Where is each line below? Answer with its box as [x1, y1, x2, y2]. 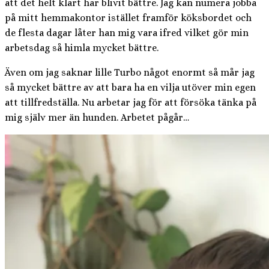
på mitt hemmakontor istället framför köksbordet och [5, 11, 252, 23]
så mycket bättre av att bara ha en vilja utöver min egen [5, 81, 256, 93]
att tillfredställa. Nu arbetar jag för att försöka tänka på [5, 96, 256, 108]
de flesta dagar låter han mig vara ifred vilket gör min [5, 26, 249, 38]
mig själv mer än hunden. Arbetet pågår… [5, 111, 189, 123]
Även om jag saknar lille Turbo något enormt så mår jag [5, 66, 255, 78]
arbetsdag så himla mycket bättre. [5, 41, 159, 53]
